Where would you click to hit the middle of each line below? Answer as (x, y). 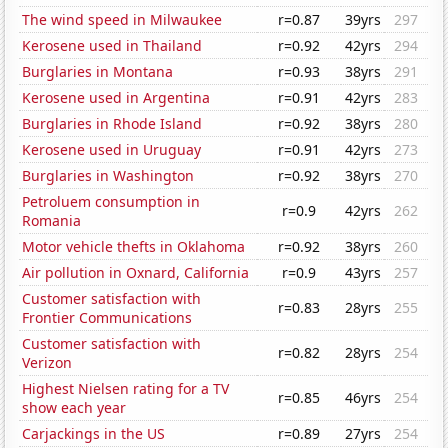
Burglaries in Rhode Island (112, 124)
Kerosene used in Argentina (116, 98)
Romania (52, 221)
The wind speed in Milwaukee (122, 20)
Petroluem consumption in (111, 202)
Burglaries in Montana (98, 72)
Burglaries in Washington (108, 176)
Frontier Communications (107, 318)
